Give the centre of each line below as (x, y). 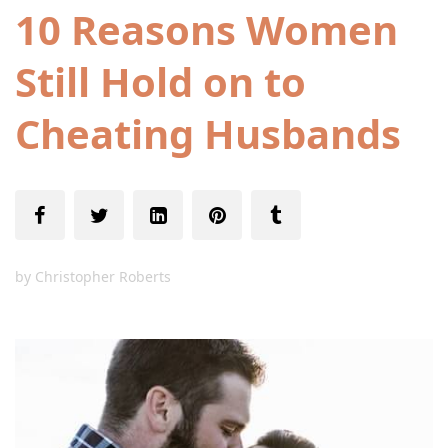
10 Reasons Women (206, 29)
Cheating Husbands (208, 133)
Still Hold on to (160, 81)
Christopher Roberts (103, 276)
